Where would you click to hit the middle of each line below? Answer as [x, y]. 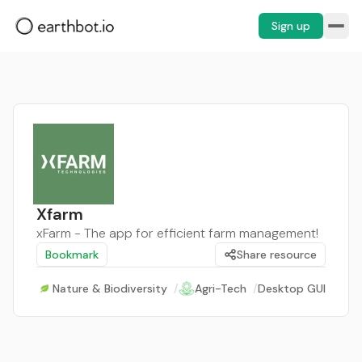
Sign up [291, 26]
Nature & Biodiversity [110, 288]
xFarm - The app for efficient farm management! [177, 233]
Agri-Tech [221, 288]
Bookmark [72, 255]
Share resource [277, 255]
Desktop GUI [292, 288]
